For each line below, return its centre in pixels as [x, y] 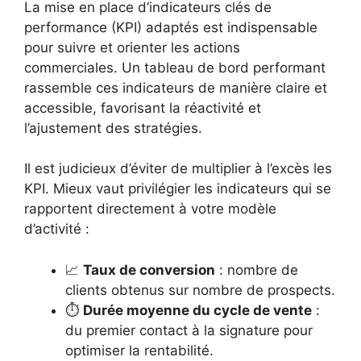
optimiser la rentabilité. [139, 350]
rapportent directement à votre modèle [150, 209]
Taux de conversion [149, 270]
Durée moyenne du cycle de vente [197, 310]
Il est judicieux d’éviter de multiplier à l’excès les [178, 168]
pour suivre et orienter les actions [132, 47]
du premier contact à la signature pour [189, 330]
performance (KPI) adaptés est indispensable [171, 27]
